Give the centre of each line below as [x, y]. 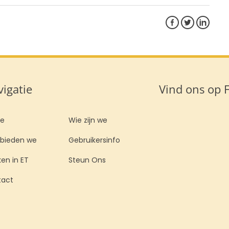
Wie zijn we [88, 121]
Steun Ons [87, 161]
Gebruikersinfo [94, 141]
